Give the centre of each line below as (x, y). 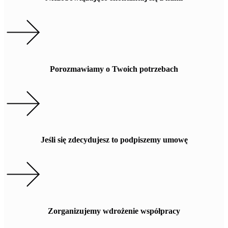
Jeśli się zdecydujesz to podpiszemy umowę (114, 140)
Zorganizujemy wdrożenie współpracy (114, 211)
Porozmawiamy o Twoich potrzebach (114, 69)
